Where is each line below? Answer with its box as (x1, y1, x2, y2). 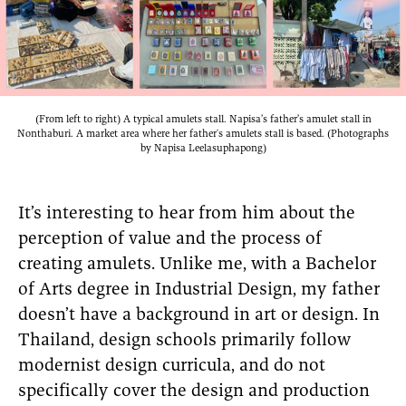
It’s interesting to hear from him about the (18, 205, 355, 225)
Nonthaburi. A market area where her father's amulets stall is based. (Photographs (17, 128, 389, 140)
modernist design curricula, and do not (18, 357, 325, 377)
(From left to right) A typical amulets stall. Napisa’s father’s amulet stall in (34, 113, 372, 125)
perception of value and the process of (18, 230, 322, 250)
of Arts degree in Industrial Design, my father (18, 281, 380, 301)
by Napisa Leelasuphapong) (140, 142, 266, 154)
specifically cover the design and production (18, 382, 370, 402)
